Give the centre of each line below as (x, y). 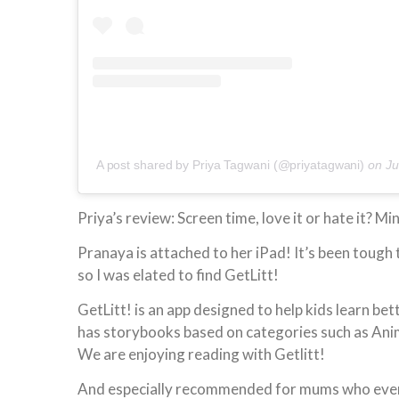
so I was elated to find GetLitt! (178, 274)
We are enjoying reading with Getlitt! (201, 354)
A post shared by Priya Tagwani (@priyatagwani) (230, 164)
